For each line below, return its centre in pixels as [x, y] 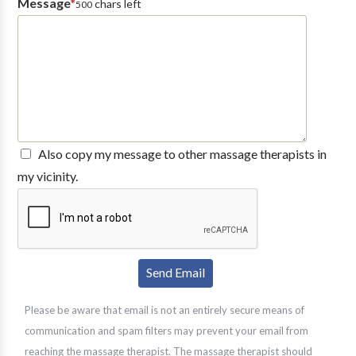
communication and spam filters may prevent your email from [166, 331]
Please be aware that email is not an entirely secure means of [164, 310]
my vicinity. [47, 176]
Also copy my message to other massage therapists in [182, 154]
